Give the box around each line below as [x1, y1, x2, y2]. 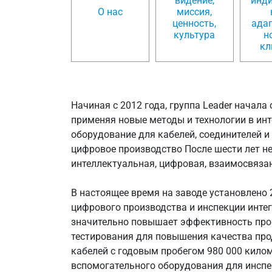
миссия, [177, 6, 212, 18]
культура [174, 29, 216, 41]
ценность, [172, 18, 217, 30]
